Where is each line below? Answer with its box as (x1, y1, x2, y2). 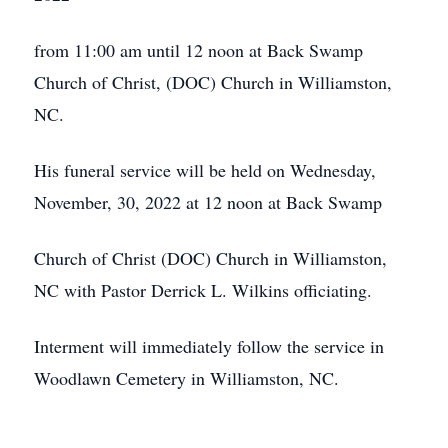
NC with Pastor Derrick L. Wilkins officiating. (34, 278, 372, 302)
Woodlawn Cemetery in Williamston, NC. (34, 366, 339, 390)
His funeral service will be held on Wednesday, (34, 158, 376, 182)
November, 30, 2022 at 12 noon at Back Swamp (34, 190, 382, 214)
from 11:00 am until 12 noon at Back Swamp (34, 38, 363, 62)
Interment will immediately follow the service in (34, 334, 384, 358)
